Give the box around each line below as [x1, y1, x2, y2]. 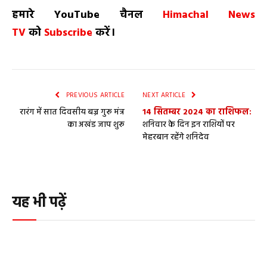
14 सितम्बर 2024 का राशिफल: [142, 105, 252, 119]
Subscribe [44, 24, 95, 42]
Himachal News [162, 6, 255, 24]
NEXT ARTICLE [142, 89, 188, 101]
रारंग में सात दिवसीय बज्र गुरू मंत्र [20, 105, 125, 119]
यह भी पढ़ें [13, 191, 66, 215]
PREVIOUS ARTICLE [64, 89, 125, 101]
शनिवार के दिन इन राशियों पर [142, 117, 235, 132]
